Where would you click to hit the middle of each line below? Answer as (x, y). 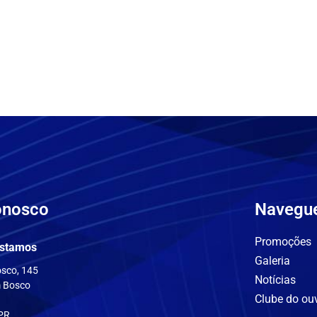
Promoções (283, 242)
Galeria (272, 261)
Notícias (275, 280)
